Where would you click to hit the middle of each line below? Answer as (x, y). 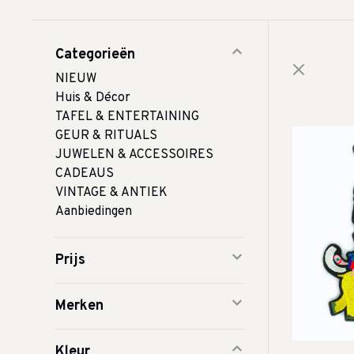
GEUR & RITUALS (106, 136)
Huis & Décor (93, 98)
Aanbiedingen (94, 212)
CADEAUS (85, 174)
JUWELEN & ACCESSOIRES (134, 155)
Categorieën (95, 55)
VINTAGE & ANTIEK (111, 193)
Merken (79, 306)
